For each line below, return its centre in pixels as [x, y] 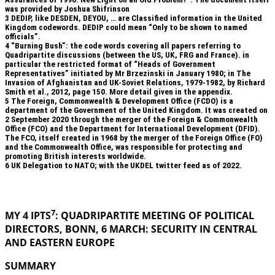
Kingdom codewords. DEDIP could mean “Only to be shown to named [126, 27]
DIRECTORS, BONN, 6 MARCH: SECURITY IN [108, 229]
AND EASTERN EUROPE [60, 243]
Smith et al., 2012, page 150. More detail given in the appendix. [119, 91]
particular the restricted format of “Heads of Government [110, 64]
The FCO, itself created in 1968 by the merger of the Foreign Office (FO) [134, 137]
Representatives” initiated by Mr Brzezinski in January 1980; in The [128, 73]
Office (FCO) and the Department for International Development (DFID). [133, 128]
